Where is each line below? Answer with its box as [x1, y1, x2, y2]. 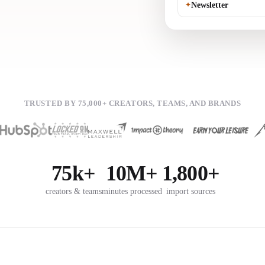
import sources [166, 186, 215, 196]
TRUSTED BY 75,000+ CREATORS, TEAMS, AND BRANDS [24, 99, 241, 108]
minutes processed [101, 186, 162, 196]
